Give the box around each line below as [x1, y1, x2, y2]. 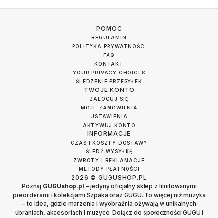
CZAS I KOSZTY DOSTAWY [71, 140, 147, 145]
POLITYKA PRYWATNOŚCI [72, 43, 146, 49]
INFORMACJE [87, 130, 131, 137]
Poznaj [21, 182, 43, 190]
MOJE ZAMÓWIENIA [80, 105, 138, 110]
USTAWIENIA [91, 113, 127, 119]
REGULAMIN [91, 35, 127, 40]
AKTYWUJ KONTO [82, 122, 136, 128]
